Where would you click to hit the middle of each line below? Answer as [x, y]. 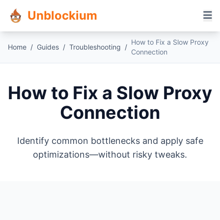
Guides [48, 47]
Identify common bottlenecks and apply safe [110, 141]
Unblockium [62, 15]
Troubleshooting [95, 47]
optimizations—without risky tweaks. [110, 154]
